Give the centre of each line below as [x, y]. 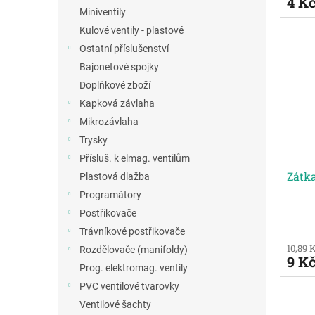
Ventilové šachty [115, 304]
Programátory [110, 194]
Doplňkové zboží [115, 85]
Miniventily [103, 12]
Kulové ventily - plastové [131, 30]
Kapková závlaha [117, 103]
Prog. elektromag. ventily [134, 268]
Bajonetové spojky [119, 66]
